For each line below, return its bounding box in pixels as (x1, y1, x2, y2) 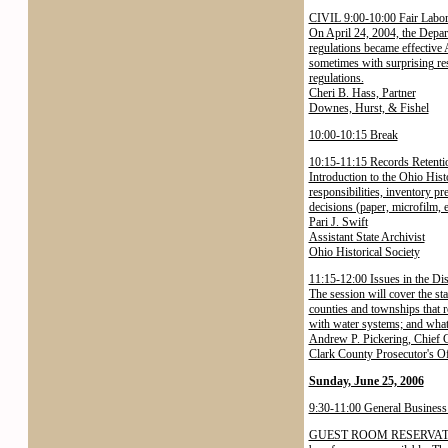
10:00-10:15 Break (308, 128, 398, 142)
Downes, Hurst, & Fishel (308, 101, 429, 115)
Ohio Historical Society (308, 245, 420, 259)
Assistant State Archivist (308, 230, 425, 244)
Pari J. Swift (308, 215, 368, 229)
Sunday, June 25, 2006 (308, 374, 424, 388)
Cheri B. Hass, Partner (308, 86, 416, 100)
